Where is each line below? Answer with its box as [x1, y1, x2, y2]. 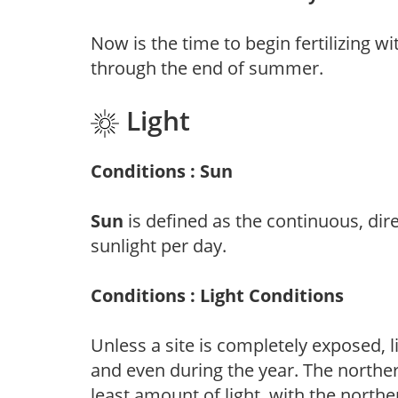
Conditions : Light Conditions [91, 283, 344, 307]
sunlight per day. [91, 233, 227, 258]
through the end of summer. [91, 55, 323, 80]
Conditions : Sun [91, 158, 233, 183]
